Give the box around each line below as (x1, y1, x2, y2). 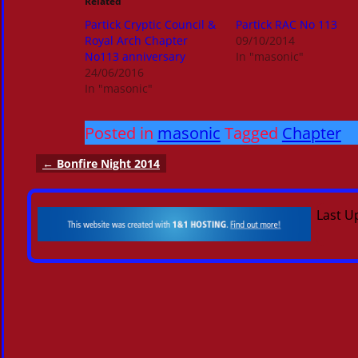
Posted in (84, 121, 153, 145)
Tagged (224, 121, 278, 145)
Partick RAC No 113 (235, 17, 337, 33)
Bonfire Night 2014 (54, 156, 160, 172)
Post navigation (27, 165, 165, 189)
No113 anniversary (84, 49, 185, 65)
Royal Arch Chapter (84, 33, 188, 49)
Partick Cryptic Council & (84, 17, 216, 33)
